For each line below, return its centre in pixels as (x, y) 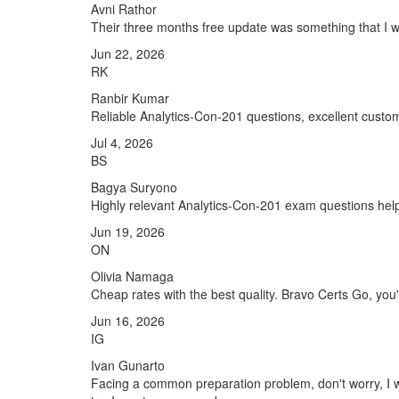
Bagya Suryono (134, 187)
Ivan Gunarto (128, 365)
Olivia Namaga (132, 276)
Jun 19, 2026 (128, 232)
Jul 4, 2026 (122, 142)
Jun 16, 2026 (128, 321)
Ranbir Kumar (130, 98)
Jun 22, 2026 (128, 53)
